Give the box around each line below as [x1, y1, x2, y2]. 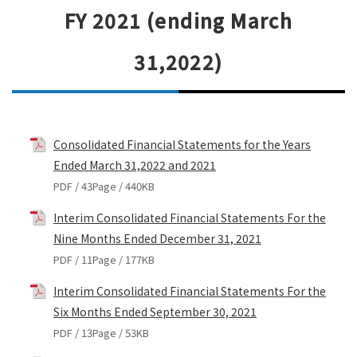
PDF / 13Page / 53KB [53, 324, 149, 340]
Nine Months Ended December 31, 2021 [53, 229, 261, 246]
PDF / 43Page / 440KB [53, 178, 155, 194]
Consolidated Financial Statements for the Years [53, 135, 311, 152]
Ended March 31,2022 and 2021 [53, 156, 216, 173]
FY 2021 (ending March [64, 6, 293, 34]
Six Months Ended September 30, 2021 [53, 303, 257, 320]
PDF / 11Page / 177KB [53, 251, 155, 267]
